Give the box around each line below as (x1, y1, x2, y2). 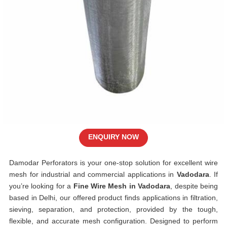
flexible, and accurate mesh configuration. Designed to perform (9, 217, 218, 225)
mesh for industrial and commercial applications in (9, 170, 177, 178)
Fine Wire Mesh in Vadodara (73, 182, 171, 190)
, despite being (170, 182, 218, 190)
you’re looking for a (9, 182, 73, 190)
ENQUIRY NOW (88, 133, 139, 141)
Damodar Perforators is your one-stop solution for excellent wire (9, 159, 218, 167)
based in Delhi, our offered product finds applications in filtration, (9, 194, 218, 202)
